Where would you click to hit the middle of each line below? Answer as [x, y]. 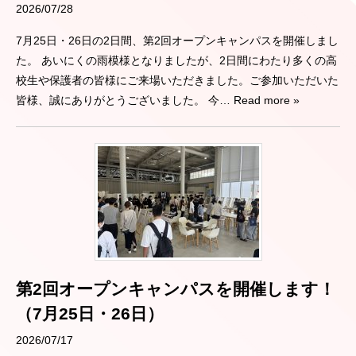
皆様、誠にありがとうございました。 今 [118, 100]
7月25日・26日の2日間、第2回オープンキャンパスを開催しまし [177, 40]
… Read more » [259, 100]
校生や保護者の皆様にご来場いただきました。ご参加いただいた [177, 80]
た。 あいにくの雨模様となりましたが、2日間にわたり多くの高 [176, 60]
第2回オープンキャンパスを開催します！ [176, 288]
